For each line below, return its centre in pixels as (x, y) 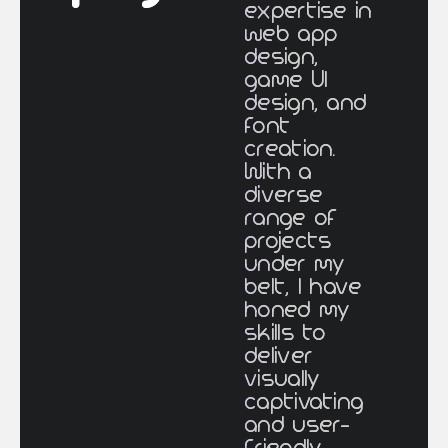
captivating (304, 402)
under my (294, 264)
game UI (286, 80)
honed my (297, 310)
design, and (305, 103)
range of (291, 218)
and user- (297, 425)
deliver (278, 356)
